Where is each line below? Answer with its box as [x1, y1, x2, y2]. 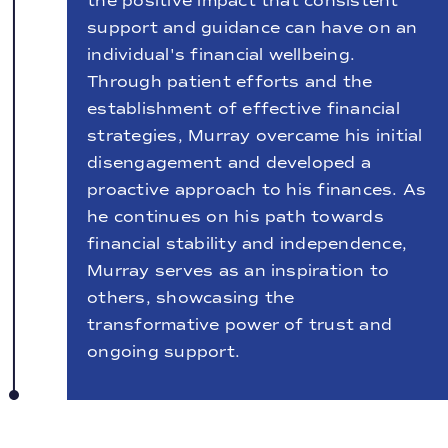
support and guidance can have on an [87, 18, 418, 38]
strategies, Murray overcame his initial [87, 126, 423, 146]
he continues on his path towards [87, 207, 384, 227]
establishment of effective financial [87, 99, 400, 119]
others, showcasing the [87, 288, 295, 308]
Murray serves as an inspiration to [87, 261, 390, 281]
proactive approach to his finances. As [87, 180, 427, 200]
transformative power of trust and [87, 315, 393, 335]
